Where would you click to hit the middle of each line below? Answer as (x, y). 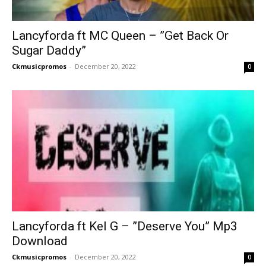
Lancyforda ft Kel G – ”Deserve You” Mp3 (125, 226)
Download (40, 241)
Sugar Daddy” (49, 50)
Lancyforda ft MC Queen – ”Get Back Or (120, 35)
